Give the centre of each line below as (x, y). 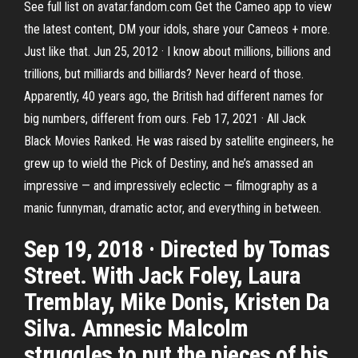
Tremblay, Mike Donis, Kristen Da (177, 302)
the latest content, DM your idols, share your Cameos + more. (177, 29)
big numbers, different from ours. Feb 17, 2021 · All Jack (165, 119)
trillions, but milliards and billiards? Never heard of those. (164, 74)
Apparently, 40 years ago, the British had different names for (174, 96)
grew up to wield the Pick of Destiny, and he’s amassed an (169, 163)
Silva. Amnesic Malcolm (136, 328)
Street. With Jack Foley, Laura (162, 275)
